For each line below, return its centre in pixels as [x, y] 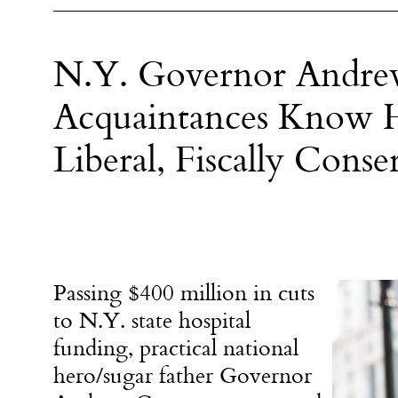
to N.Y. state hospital [152, 320]
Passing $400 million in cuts [184, 293]
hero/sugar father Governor [183, 375]
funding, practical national [176, 348]
